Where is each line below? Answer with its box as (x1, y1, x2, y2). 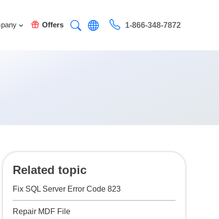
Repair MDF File (13, 207, 71, 216)
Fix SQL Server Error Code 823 (13, 185, 121, 193)
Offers (42, 21, 64, 29)
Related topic (13, 163, 87, 176)
